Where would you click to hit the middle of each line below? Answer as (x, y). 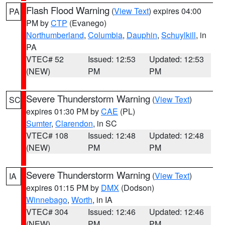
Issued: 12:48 (111, 135)
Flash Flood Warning (68, 10)
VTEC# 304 (47, 212)
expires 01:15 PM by (64, 188)
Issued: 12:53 (111, 59)
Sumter (39, 123)
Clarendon (74, 123)
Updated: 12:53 (177, 59)
